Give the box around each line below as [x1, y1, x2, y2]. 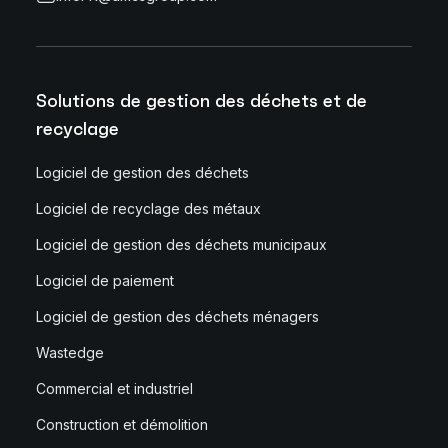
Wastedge [36, 343, 104, 361]
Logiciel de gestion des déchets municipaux [36, 235, 327, 253]
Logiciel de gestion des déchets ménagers [36, 307, 319, 325]
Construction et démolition [36, 415, 208, 433]
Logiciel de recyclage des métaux [36, 199, 261, 217]
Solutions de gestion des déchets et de [36, 88, 367, 112]
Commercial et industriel [36, 379, 193, 397]
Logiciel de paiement [36, 271, 174, 289]
